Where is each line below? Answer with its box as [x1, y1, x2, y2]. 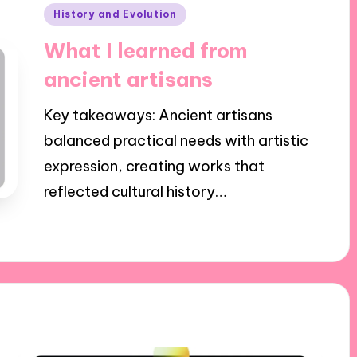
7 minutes [137, 220, 194, 235]
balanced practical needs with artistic [43, 131, 308, 151]
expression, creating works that [43, 157, 265, 176]
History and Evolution [53, 8, 177, 21]
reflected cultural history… [43, 182, 226, 202]
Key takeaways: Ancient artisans [43, 106, 273, 125]
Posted [42, 3, 92, 22]
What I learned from [43, 37, 248, 65]
